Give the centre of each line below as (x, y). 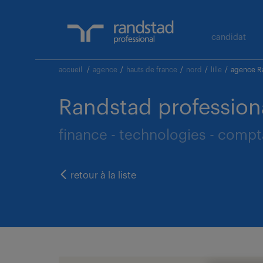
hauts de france (152, 70)
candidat (229, 38)
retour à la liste (102, 176)
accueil (70, 70)
